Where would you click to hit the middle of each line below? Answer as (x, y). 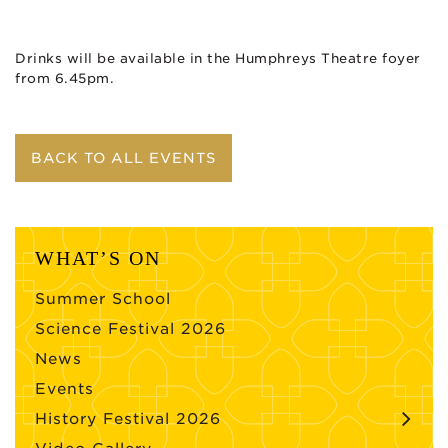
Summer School (103, 298)
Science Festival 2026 (130, 328)
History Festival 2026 (128, 418)
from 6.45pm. (64, 78)
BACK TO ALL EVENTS (123, 157)
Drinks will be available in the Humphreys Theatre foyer (218, 58)
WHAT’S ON (98, 257)
